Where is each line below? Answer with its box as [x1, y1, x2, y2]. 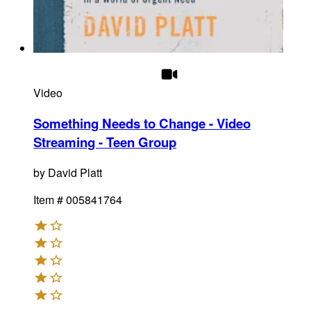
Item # [33, 191, 63, 208]
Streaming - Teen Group [33, 132, 176, 151]
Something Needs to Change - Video [33, 113, 251, 133]
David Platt [48, 164, 102, 180]
